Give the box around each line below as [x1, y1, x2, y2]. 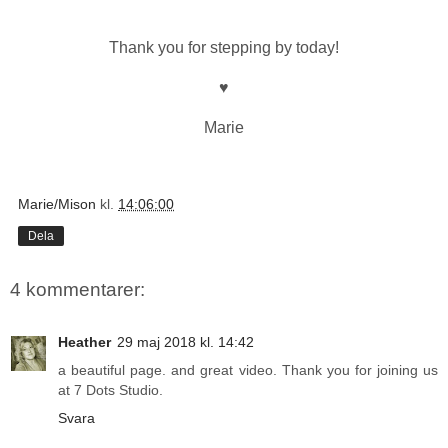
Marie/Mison [18, 196, 96, 213]
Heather [58, 333, 111, 350]
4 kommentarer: [10, 279, 145, 301]
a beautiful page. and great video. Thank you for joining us [58, 361, 438, 378]
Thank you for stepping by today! [109, 39, 339, 57]
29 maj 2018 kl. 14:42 [117, 333, 254, 350]
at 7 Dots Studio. [58, 381, 163, 398]
